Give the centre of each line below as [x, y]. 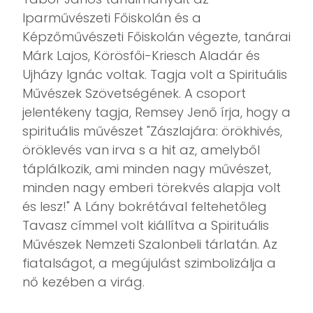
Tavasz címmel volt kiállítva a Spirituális [146, 226]
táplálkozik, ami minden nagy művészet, [147, 169]
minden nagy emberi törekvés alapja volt [152, 188]
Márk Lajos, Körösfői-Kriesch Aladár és [141, 56]
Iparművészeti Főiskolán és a [112, 18]
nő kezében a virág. [83, 282]
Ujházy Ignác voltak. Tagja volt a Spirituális [155, 75]
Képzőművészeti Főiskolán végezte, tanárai [156, 37]
